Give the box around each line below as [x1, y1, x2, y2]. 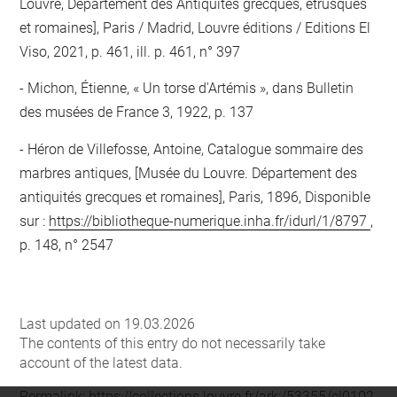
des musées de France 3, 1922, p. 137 [19, 104, 254, 121]
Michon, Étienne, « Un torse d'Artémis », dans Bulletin [24, 80, 354, 97]
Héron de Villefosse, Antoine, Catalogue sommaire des [24, 140, 364, 158]
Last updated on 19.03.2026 [19, 315, 196, 332]
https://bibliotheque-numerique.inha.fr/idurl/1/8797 [49, 212, 371, 230]
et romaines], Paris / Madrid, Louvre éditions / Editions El [19, 19, 371, 36]
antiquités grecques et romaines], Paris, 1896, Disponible [19, 188, 371, 206]
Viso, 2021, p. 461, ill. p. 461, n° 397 [19, 43, 241, 60]
